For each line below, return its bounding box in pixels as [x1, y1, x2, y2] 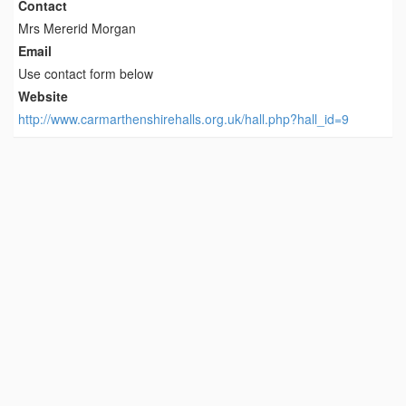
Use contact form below [18, 64, 153, 82]
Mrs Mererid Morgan [18, 19, 136, 37]
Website [18, 87, 68, 105]
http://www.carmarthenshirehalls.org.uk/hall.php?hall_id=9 [18, 110, 349, 128]
